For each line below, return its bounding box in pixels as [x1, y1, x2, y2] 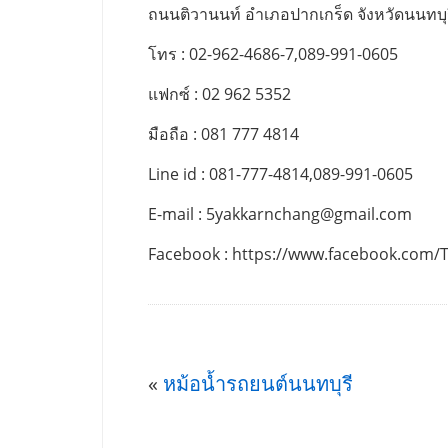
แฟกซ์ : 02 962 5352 [148, 83, 291, 106]
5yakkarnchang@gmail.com [206, 203, 412, 226]
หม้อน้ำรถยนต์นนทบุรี [163, 370, 353, 398]
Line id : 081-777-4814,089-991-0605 [148, 163, 413, 186]
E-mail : [148, 203, 206, 226]
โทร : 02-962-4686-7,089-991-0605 [148, 43, 398, 66]
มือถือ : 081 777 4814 [148, 123, 299, 146]
